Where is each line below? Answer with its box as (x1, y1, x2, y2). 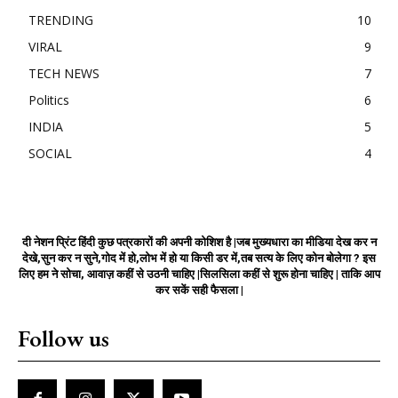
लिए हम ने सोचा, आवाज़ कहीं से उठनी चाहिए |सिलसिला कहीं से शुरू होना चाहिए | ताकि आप (18, 267, 380, 281)
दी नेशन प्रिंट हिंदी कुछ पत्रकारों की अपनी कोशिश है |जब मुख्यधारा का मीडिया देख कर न (21, 235, 377, 249)
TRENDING (28, 11, 93, 28)
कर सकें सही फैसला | (155, 283, 243, 297)
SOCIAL (28, 144, 72, 162)
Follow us (18, 322, 109, 354)
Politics (28, 91, 69, 108)
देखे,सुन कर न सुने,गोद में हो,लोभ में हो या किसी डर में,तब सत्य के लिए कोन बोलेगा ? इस (22, 251, 376, 265)
